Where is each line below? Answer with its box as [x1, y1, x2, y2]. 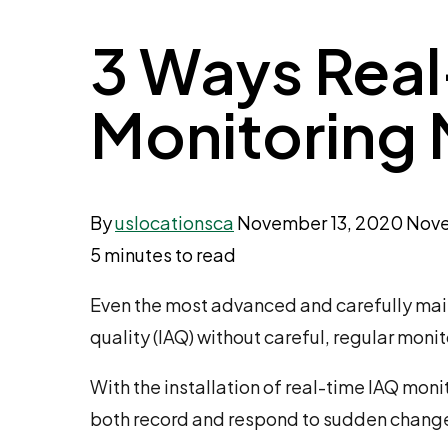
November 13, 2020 [237, 211, 403, 235]
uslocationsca [115, 211, 234, 235]
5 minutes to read [90, 243, 236, 267]
